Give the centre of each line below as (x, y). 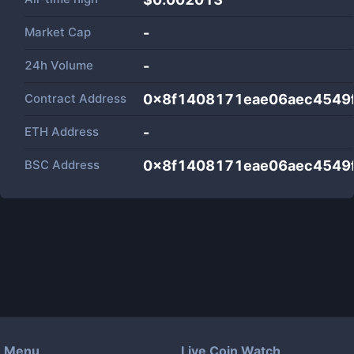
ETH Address (62, 132)
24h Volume (59, 65)
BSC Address (62, 165)
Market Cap (58, 32)
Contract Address (75, 98)
